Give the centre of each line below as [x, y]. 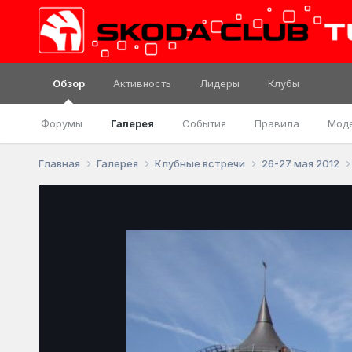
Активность [142, 83]
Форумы [61, 123]
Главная [60, 163]
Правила [277, 123]
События [204, 123]
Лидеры [219, 83]
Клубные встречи [201, 163]
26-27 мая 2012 [301, 163]
